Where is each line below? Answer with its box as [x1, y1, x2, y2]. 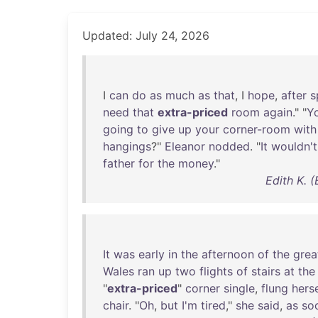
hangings [103, 139, 151, 153]
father [103, 156, 135, 170]
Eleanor [165, 139, 205, 153]
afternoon [202, 247, 254, 261]
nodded [209, 139, 250, 153]
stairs [251, 264, 280, 278]
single [224, 281, 255, 295]
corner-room [223, 122, 290, 136]
